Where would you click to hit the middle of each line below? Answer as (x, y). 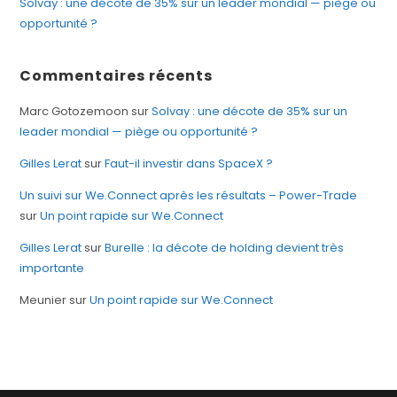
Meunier (43, 300)
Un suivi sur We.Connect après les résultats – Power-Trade (189, 195)
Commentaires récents (117, 75)
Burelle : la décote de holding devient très (225, 247)
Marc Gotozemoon (74, 111)
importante (52, 268)
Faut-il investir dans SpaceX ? (189, 163)
